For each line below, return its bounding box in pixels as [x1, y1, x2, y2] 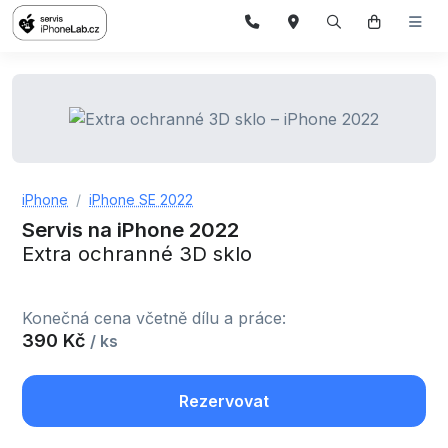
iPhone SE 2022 [89, 191, 193, 209]
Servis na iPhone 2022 [22, 217, 239, 243]
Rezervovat [179, 391, 269, 412]
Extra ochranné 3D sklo [22, 241, 252, 267]
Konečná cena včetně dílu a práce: [22, 308, 286, 329]
